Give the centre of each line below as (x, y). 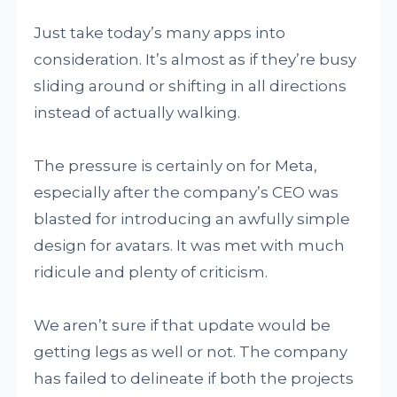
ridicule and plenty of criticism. (151, 272)
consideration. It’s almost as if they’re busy (195, 60)
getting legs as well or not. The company (191, 352)
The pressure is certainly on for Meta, (176, 166)
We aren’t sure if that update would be (183, 326)
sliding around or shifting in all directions (191, 86)
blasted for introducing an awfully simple (192, 219)
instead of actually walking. (137, 113)
